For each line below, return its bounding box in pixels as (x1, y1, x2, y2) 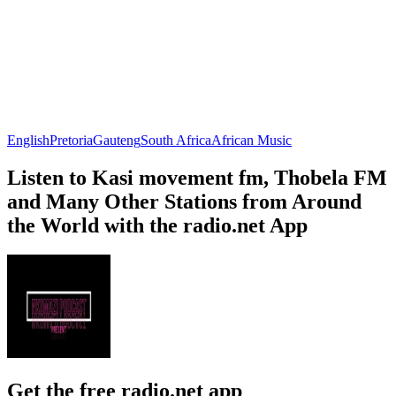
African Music (211, 132, 292, 148)
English (7, 132, 49, 148)
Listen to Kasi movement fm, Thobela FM (7, 165, 387, 189)
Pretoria (49, 132, 93, 148)
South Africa (141, 132, 211, 148)
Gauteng (93, 132, 141, 148)
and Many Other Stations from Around (7, 189, 362, 213)
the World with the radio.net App (7, 213, 308, 237)
